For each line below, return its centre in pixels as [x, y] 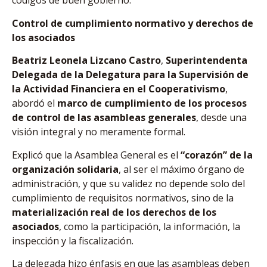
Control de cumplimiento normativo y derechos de [133, 23]
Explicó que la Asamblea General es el [96, 155]
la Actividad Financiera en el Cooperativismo [119, 89]
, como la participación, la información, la [150, 226]
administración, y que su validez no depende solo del [128, 183]
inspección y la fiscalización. [73, 240]
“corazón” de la [217, 155]
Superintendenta [207, 60]
